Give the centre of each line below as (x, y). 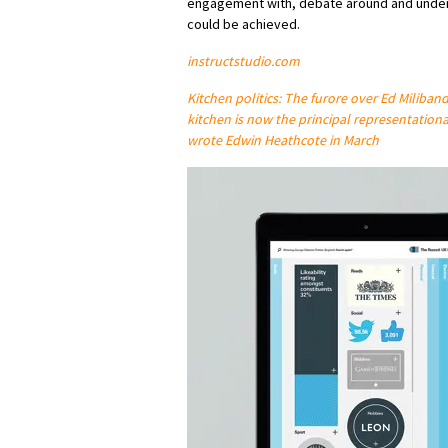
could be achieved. (243, 24)
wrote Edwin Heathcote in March (283, 140)
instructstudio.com (243, 61)
